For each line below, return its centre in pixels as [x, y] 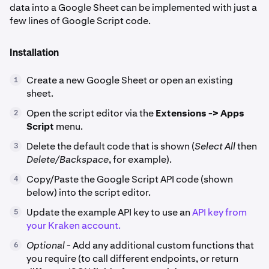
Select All [215, 146]
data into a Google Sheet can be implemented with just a [133, 8]
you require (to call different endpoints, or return [132, 258]
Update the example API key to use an [109, 212]
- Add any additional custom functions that [159, 245]
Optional [46, 245]
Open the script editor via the [91, 113]
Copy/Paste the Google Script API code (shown [130, 179]
